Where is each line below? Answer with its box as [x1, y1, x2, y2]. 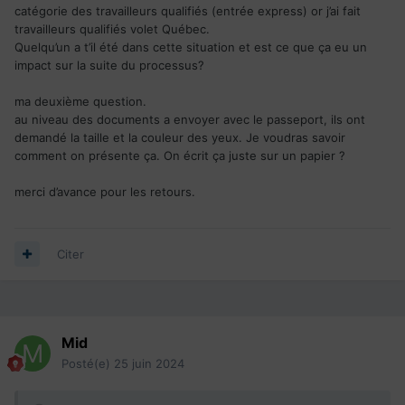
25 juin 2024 [114, 355, 184, 371]
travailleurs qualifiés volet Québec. [14, 21, 213, 36]
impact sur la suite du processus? [14, 57, 204, 72]
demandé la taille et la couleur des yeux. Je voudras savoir [14, 129, 345, 145]
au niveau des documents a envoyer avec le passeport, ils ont [14, 111, 365, 127]
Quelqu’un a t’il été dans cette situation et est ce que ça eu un [14, 39, 367, 54]
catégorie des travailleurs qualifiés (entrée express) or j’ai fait [14, 3, 361, 18]
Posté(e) [61, 355, 114, 371]
